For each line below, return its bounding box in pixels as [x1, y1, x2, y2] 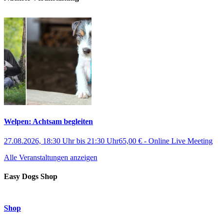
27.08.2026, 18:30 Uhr [4, 136, 74, 145]
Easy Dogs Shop [4, 172, 57, 181]
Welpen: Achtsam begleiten [4, 117, 93, 126]
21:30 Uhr [87, 136, 119, 145]
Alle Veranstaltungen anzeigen [4, 153, 97, 162]
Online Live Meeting [148, 136, 213, 145]
